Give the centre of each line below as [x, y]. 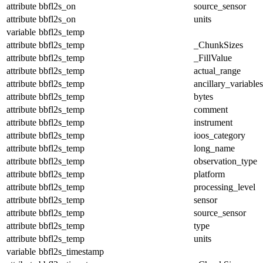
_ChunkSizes [218, 45]
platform [209, 174]
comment [211, 109]
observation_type [225, 161]
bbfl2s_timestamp [71, 251]
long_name [214, 148]
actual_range [217, 70]
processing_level [225, 187]
